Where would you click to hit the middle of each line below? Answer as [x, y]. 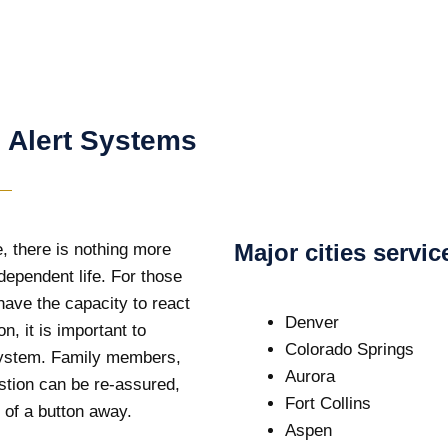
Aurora [310, 376]
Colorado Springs [349, 349]
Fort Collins [328, 403]
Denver [312, 322]
